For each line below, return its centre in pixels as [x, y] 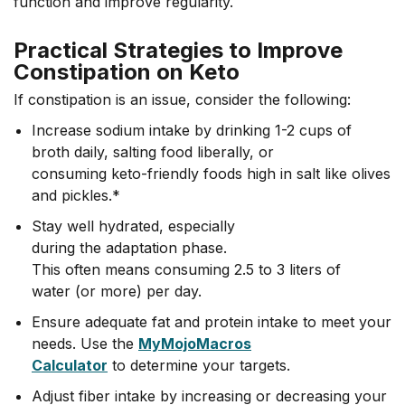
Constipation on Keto [127, 71]
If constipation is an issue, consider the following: [182, 99]
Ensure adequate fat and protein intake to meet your [212, 321]
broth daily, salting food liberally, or [153, 151]
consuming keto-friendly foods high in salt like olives [211, 173]
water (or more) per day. [117, 291]
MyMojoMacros [195, 343]
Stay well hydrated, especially [133, 226]
